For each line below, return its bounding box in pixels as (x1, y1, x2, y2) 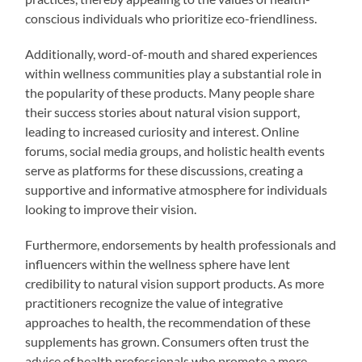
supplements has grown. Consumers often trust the (25, 333, 309, 349)
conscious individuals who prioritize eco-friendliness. (25, 10, 318, 26)
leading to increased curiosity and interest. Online (25, 123, 300, 139)
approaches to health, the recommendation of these (25, 314, 311, 330)
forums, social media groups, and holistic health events (25, 142, 326, 158)
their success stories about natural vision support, (25, 103, 301, 120)
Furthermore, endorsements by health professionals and (25, 236, 337, 252)
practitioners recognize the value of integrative (25, 294, 284, 310)
